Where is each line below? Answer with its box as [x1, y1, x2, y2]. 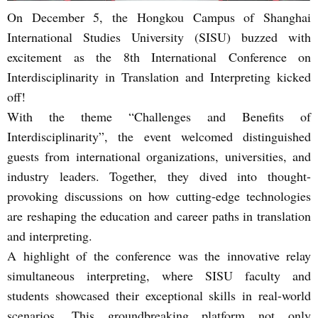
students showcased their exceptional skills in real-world [7, 287, 311, 304]
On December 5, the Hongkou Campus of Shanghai [7, 9, 311, 26]
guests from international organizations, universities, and [7, 148, 311, 165]
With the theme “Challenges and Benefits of [7, 108, 311, 125]
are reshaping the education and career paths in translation [7, 207, 311, 224]
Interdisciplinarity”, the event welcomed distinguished [7, 128, 311, 145]
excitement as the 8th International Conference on [7, 48, 311, 65]
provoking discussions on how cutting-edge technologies [7, 187, 311, 204]
